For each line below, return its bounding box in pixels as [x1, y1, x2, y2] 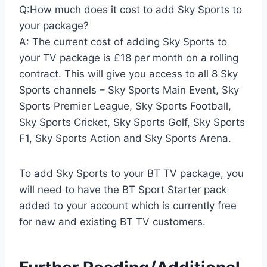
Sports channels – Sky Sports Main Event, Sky [19, 84, 239, 97]
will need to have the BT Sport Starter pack [19, 184, 226, 196]
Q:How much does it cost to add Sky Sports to [19, 4, 242, 16]
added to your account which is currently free [19, 200, 237, 212]
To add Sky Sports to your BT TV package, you [19, 167, 244, 180]
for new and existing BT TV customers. [19, 216, 206, 228]
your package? [19, 20, 89, 32]
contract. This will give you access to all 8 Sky [19, 68, 238, 80]
